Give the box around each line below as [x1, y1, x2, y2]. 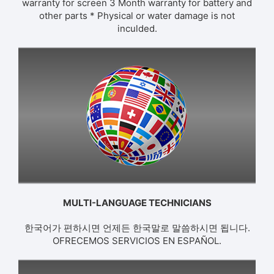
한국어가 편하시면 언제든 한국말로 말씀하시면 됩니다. [24, 222, 250, 234]
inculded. [117, 23, 157, 35]
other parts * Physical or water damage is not [39, 10, 235, 22]
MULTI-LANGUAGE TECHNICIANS [62, 197, 212, 209]
